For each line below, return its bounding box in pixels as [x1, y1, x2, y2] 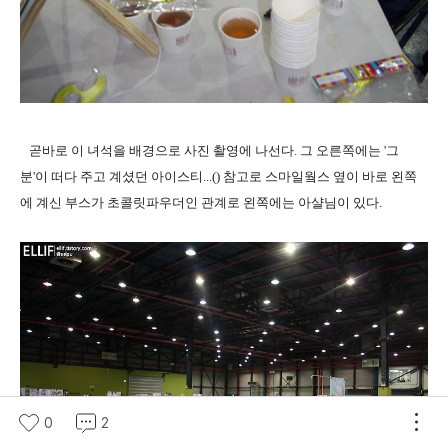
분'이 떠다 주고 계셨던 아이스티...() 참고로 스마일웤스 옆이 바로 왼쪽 [20, 168, 417, 184]
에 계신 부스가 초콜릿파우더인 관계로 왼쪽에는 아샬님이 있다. [20, 194, 382, 210]
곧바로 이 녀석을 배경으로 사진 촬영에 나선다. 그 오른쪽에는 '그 [20, 142, 399, 158]
